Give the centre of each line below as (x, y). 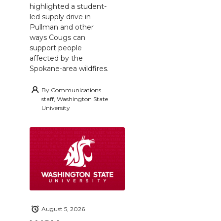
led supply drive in (60, 17)
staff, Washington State (75, 99)
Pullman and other (62, 27)
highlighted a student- (68, 6)
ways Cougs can (57, 37)
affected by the (56, 58)
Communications (76, 90)
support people (56, 48)
